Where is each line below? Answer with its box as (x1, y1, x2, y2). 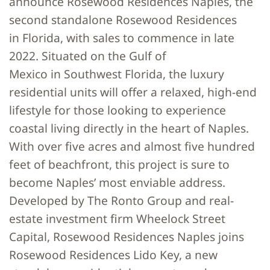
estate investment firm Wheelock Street (9, 210, 225, 227)
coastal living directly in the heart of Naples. (9, 120, 249, 137)
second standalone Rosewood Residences (9, 11, 237, 28)
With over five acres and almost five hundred (9, 138, 255, 155)
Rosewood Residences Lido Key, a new (9, 246, 218, 263)
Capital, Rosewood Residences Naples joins (9, 228, 244, 245)
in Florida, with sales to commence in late (9, 30, 234, 46)
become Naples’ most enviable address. (9, 174, 225, 191)
